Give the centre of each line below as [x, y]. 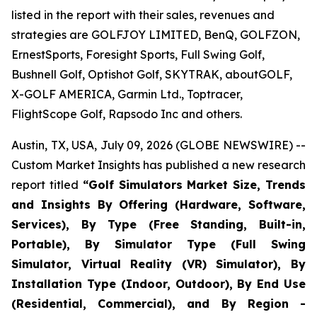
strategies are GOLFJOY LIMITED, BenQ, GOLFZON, [156, 35]
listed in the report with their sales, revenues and [143, 15]
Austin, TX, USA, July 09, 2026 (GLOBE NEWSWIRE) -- [158, 145]
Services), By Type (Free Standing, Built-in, [158, 224]
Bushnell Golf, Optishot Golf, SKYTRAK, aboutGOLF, [152, 74]
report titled [47, 185]
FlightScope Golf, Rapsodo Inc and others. [127, 114]
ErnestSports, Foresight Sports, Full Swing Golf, [138, 54]
